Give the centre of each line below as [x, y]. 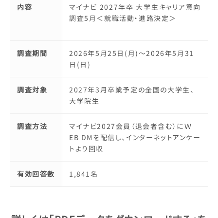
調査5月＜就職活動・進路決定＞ [123, 18]
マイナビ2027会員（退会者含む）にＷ [131, 126]
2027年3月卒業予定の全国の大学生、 [132, 89]
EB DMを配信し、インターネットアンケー [135, 137]
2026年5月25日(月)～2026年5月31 [132, 53]
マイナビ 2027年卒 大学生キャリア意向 [135, 7]
